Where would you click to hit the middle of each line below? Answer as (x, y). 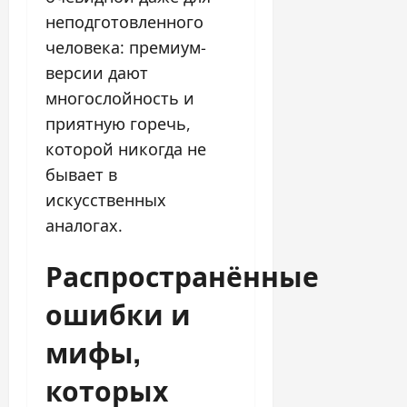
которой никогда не (126, 149)
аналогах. (84, 225)
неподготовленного (124, 21)
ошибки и (118, 313)
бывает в (81, 174)
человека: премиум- (126, 47)
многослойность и (120, 98)
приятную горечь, (118, 123)
